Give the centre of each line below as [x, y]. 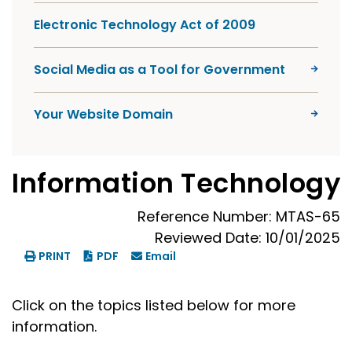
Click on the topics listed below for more [154, 305]
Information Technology [176, 183]
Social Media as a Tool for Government [159, 70]
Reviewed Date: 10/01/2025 [247, 238]
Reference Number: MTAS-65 [239, 216]
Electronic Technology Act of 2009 [145, 25]
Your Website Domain [103, 114]
